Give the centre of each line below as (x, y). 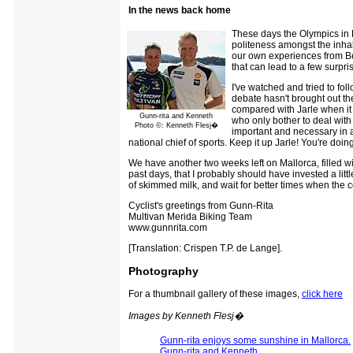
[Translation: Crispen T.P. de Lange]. (205, 248)
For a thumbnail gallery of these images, (215, 294)
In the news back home (180, 10)
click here (322, 294)
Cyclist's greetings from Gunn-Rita (201, 205)
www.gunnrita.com (168, 227)
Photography (163, 271)
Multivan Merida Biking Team (190, 216)
